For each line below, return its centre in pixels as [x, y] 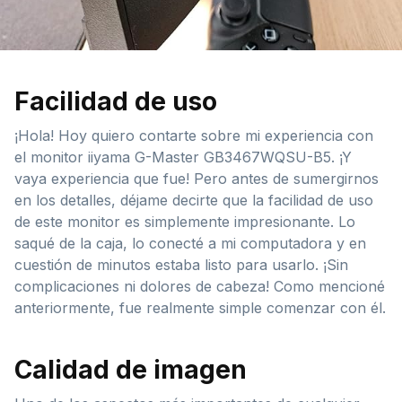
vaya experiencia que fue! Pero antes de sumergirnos [197, 178]
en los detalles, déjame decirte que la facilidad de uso [194, 200]
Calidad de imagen [131, 369]
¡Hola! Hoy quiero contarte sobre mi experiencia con [194, 135]
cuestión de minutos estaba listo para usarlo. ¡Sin [181, 264]
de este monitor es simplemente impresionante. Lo [185, 221]
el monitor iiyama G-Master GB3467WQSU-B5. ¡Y [183, 157]
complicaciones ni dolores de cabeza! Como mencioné [200, 286]
